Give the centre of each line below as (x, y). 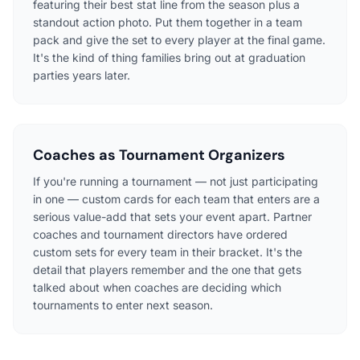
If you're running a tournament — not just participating (176, 181)
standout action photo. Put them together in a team (168, 22)
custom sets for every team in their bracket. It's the (168, 252)
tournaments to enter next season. (123, 305)
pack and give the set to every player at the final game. (179, 39)
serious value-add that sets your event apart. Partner (172, 216)
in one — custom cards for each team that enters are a (176, 198)
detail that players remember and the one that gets (167, 269)
